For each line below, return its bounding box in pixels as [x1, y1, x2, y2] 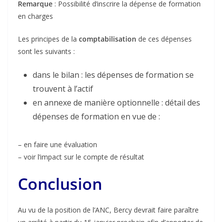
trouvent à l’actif [33, 83, 93, 94]
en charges [18, 11, 53, 21]
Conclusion [18, 173, 102, 194]
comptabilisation [79, 34, 136, 44]
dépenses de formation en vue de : [33, 111, 160, 122]
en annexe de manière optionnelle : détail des [33, 97, 200, 108]
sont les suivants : [18, 47, 75, 56]
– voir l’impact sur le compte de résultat [18, 152, 144, 162]
